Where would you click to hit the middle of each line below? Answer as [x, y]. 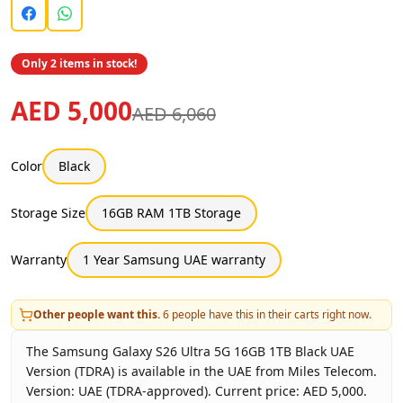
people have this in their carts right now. [270, 314]
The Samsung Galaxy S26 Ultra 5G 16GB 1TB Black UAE [190, 351]
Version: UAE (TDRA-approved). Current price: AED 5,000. [197, 390]
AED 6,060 [174, 113]
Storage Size [48, 213]
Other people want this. [97, 314]
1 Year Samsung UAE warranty [174, 260]
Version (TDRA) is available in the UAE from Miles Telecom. [201, 371]
